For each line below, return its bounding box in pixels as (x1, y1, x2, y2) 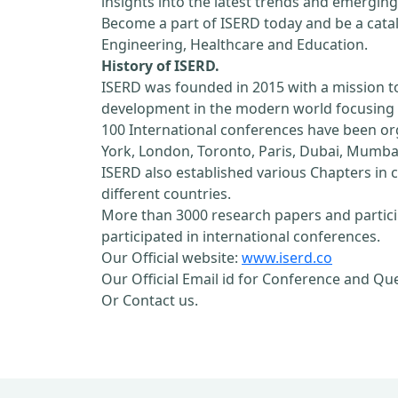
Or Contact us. (101, 291, 198, 310)
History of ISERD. (101, 56, 219, 76)
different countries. (101, 184, 231, 203)
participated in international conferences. (101, 227, 380, 246)
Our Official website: (101, 248, 242, 267)
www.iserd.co (242, 248, 332, 267)
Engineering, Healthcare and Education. (101, 35, 368, 54)
